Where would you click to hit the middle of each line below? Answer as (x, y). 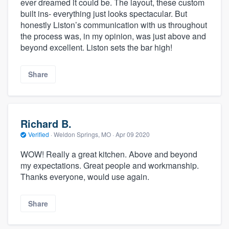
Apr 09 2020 (133, 134)
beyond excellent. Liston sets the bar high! (96, 48)
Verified (39, 134)
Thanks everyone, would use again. (85, 176)
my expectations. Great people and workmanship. (110, 165)
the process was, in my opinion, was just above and (113, 36)
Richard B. (46, 124)
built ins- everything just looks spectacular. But (104, 14)
